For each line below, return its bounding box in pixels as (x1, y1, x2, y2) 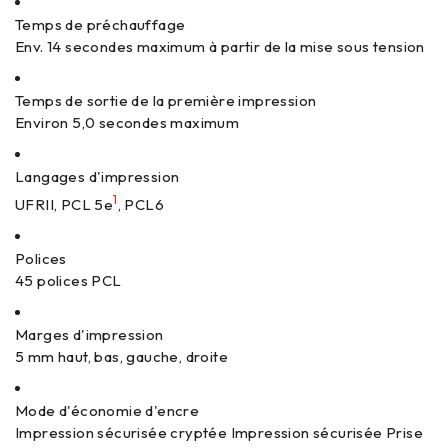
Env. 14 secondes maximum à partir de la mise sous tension (15, 37, 425, 56)
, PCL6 (117, 195, 165, 214)
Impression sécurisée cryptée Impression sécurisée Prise (15, 423, 423, 442)
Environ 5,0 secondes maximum (15, 113, 240, 132)
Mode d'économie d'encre (15, 401, 200, 420)
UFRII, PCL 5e (15, 195, 114, 214)
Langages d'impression (15, 167, 180, 186)
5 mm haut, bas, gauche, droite (15, 347, 228, 366)
